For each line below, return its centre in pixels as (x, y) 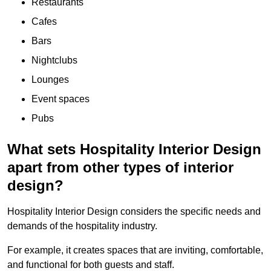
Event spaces (60, 99)
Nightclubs (54, 60)
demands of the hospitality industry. (82, 226)
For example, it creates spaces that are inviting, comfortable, (135, 250)
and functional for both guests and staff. (91, 264)
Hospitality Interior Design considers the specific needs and (134, 211)
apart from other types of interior (120, 167)
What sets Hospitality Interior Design (134, 149)
